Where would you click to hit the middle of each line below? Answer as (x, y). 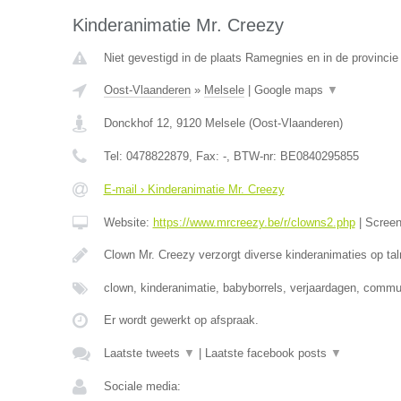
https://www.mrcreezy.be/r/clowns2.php (254, 223)
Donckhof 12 (136, 124)
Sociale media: (142, 387)
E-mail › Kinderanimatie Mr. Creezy (194, 190)
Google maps (290, 90)
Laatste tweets (143, 354)
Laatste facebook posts (267, 354)
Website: (128, 223)
